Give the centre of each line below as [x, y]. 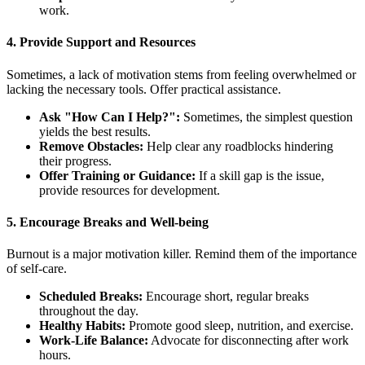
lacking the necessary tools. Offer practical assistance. [144, 89]
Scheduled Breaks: [91, 297]
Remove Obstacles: [91, 146]
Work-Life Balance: [94, 341]
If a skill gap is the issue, [260, 175]
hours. [55, 355]
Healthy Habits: [82, 326]
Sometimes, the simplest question [266, 117]
